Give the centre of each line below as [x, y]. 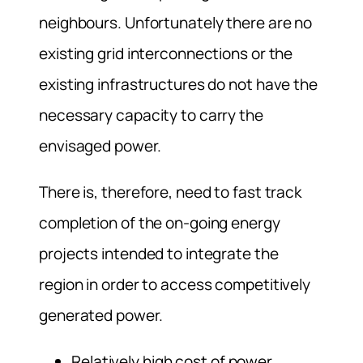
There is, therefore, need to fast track [171, 192]
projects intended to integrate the [159, 254]
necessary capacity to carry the [151, 115]
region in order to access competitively [175, 285]
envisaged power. [100, 146]
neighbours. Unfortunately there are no [176, 23]
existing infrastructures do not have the [178, 85]
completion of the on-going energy [160, 223]
